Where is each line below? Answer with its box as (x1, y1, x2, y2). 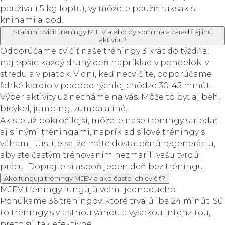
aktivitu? (98, 36, 127, 44)
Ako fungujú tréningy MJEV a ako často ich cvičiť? (4, 174, 165, 182)
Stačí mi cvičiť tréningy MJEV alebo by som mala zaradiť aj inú (13, 28, 212, 36)
